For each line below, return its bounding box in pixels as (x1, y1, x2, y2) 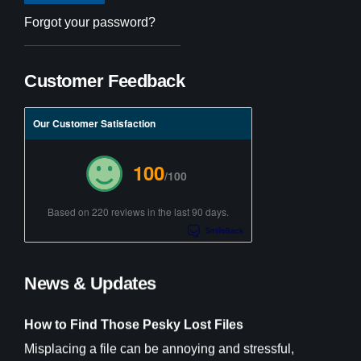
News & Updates (24, 273, 156, 293)
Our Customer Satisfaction (33, 116, 156, 131)
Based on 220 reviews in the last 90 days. (48, 205, 229, 218)
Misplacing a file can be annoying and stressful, (24, 342, 294, 355)
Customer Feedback (24, 71, 185, 91)
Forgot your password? (24, 15, 156, 29)
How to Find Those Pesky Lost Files (24, 317, 243, 331)
